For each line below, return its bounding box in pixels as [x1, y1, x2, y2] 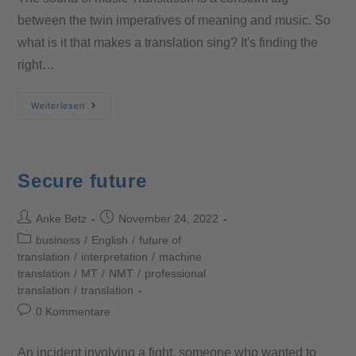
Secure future [17, 169, 147, 192]
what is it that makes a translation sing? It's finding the [17, 35, 319, 49]
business [36, 233, 81, 246]
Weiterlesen [31, 100, 86, 110]
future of [139, 233, 182, 246]
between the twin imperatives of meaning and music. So [17, 13, 331, 27]
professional [145, 266, 207, 280]
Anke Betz [36, 211, 87, 225]
